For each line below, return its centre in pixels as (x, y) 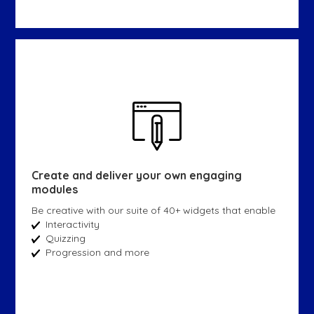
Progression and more (97, 252)
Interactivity (72, 224)
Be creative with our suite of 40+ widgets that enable (153, 210)
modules (54, 189)
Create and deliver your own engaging (136, 175)
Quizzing (65, 238)
